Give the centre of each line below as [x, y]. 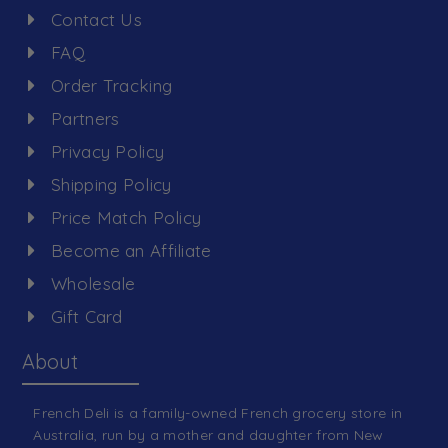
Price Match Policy [126, 217]
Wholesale [93, 283]
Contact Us [96, 19]
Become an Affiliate [131, 250]
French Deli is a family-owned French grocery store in [218, 412]
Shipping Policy [111, 184]
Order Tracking [112, 85]
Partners [85, 118]
